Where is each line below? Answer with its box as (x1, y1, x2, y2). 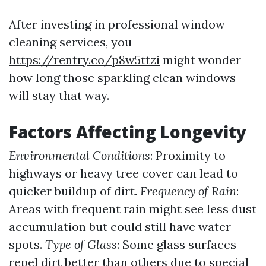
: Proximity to (150, 148, 226, 163)
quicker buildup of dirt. (9, 183, 140, 198)
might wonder (160, 52, 241, 67)
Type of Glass (45, 237, 117, 252)
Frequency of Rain (140, 183, 236, 198)
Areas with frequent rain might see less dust (9, 201, 256, 216)
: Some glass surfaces (117, 237, 236, 252)
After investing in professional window (9, 17, 225, 31)
